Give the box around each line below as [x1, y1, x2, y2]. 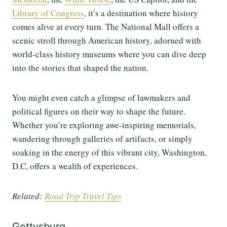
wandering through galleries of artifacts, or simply [12, 133, 193, 145]
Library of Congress [12, 7, 84, 19]
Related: [12, 190, 45, 202]
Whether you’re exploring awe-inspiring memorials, [12, 119, 196, 131]
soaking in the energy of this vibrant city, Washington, [12, 146, 207, 159]
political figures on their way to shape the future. [12, 105, 185, 118]
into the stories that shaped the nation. [12, 62, 152, 74]
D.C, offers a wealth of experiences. [12, 160, 141, 172]
